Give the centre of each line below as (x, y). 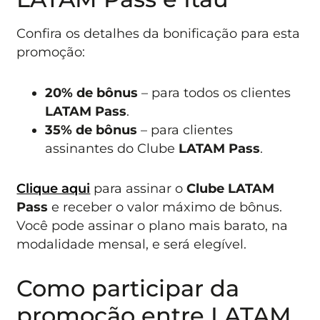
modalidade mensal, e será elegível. (132, 244)
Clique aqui (54, 188)
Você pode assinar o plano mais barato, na (152, 225)
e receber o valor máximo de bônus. (165, 206)
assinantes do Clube (112, 148)
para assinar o (139, 188)
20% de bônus (92, 92)
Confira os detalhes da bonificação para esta (159, 34)
